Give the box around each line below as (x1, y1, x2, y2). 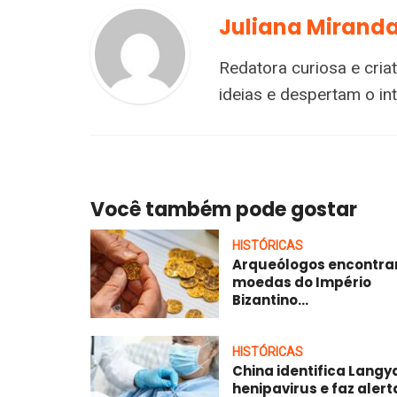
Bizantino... (232, 291, 308, 310)
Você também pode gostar (90, 196, 357, 224)
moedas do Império (232, 273, 371, 292)
